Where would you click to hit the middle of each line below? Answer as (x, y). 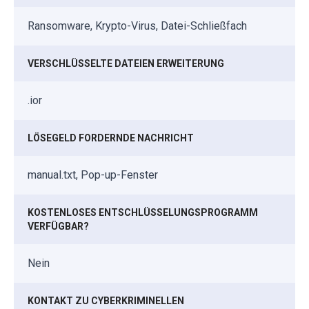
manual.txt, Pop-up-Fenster (93, 175)
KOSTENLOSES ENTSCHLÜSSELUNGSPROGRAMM (143, 212)
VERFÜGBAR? (58, 226)
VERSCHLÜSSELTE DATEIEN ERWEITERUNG (126, 63)
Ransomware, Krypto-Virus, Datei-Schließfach (137, 26)
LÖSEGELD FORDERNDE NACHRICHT (111, 138)
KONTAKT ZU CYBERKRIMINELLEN (106, 300)
